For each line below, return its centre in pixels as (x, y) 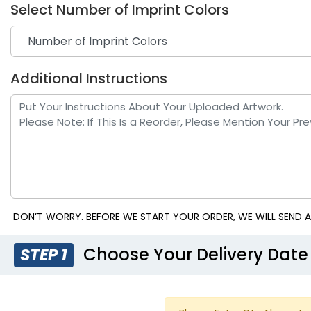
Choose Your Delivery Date (194, 254)
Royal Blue (121, 147)
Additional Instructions (89, 78)
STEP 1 (44, 254)
